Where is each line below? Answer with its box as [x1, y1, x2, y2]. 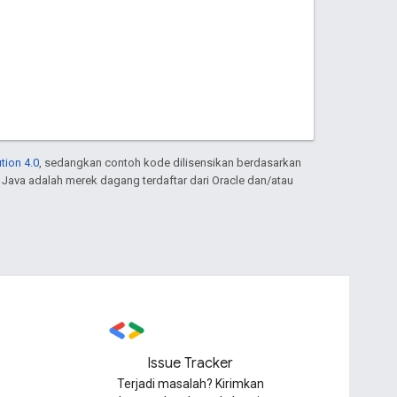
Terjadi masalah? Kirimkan [116, 377, 264, 391]
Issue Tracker [147, 354, 234, 372]
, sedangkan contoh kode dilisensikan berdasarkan [39, 155, 301, 169]
